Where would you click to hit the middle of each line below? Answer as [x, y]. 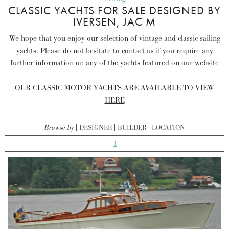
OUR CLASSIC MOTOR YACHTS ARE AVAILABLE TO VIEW [114, 88]
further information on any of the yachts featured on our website [114, 63]
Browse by [59, 128]
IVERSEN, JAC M [114, 21]
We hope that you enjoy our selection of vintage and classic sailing [114, 38]
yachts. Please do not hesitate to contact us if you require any [114, 51]
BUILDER [132, 128]
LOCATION [168, 128]
